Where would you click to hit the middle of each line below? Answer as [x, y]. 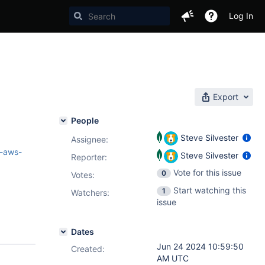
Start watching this [210, 190]
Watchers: [90, 193]
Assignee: [90, 139]
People [85, 120]
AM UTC [173, 258]
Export [226, 97]
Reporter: [89, 157]
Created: [88, 249]
